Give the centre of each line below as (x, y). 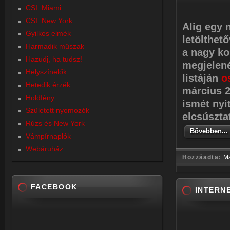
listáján (202, 78)
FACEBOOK (54, 187)
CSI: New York (49, 21)
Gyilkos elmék (48, 33)
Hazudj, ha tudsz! (54, 59)
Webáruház (44, 149)
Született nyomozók (57, 110)
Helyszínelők (46, 72)
